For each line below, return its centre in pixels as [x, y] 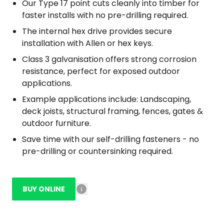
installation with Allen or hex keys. [87, 43]
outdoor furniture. [56, 123]
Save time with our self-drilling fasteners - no [110, 139]
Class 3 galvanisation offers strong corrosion [109, 59]
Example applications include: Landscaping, [106, 99]
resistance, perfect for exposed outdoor [101, 71]
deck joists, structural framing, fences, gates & [112, 111]
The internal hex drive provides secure [97, 31]
